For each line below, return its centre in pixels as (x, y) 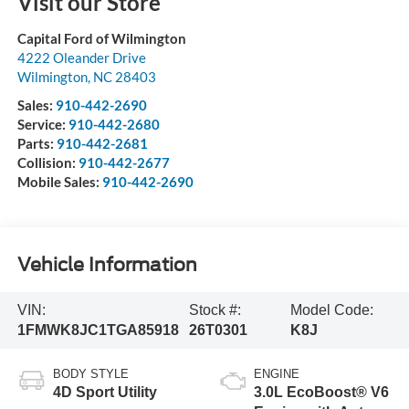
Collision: (47, 162)
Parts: (37, 143)
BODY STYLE (90, 373)
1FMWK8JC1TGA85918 (98, 330)
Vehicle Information (107, 265)
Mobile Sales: (59, 181)
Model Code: (332, 309)
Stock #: (215, 309)
